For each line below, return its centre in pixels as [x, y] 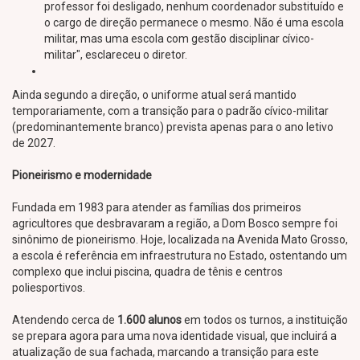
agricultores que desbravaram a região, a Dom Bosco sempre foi [175, 223]
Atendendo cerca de [65, 320]
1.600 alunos [149, 320]
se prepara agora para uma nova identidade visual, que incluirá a [174, 336]
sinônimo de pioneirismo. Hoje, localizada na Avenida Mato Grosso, [180, 239]
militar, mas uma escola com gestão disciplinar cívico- [179, 39]
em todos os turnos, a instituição [265, 320]
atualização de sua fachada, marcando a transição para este [166, 352]
